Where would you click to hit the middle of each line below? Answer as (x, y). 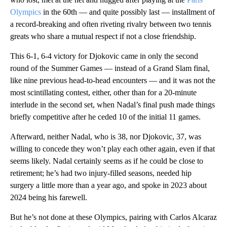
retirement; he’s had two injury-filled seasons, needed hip (101, 173)
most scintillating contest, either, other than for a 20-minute (103, 93)
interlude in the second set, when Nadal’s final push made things (112, 105)
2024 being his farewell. (49, 198)
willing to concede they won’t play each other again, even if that (112, 149)
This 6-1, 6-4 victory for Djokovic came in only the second (104, 56)
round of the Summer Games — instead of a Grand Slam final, (110, 68)
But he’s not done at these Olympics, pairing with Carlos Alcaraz (113, 217)
